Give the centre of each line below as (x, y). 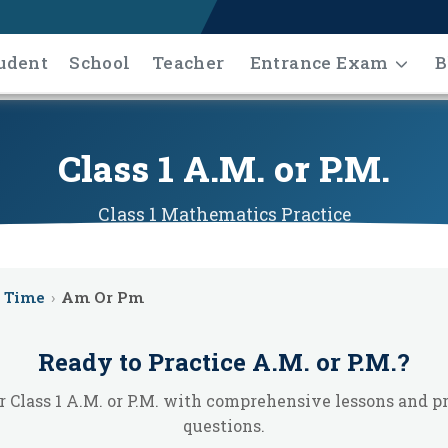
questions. (224, 425)
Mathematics (218, 214)
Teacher (188, 62)
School (100, 62)
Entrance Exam (318, 62)
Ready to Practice (145, 362)
